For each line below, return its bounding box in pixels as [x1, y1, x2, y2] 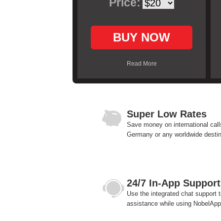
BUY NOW [113, 31, 170, 44]
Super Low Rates [127, 109, 207, 119]
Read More [126, 60, 157, 67]
